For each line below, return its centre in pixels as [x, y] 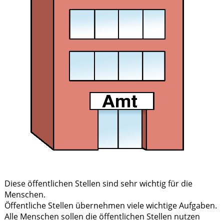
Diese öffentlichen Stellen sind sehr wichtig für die [98, 183]
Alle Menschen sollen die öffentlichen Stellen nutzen [102, 216]
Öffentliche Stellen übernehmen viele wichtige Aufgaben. [110, 205]
